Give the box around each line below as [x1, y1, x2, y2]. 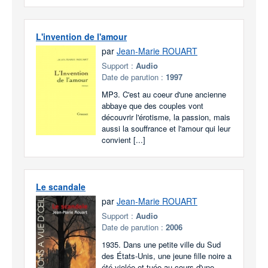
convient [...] [102, 134, 145, 145]
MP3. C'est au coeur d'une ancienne [102, 89, 226, 100]
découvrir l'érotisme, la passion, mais [102, 111, 230, 123]
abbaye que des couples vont [102, 100, 203, 111]
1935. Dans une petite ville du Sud [102, 239, 221, 250]
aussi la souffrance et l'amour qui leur [102, 123, 230, 134]
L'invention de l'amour [36, 31, 127, 42]
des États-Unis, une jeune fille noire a [102, 250, 232, 261]
